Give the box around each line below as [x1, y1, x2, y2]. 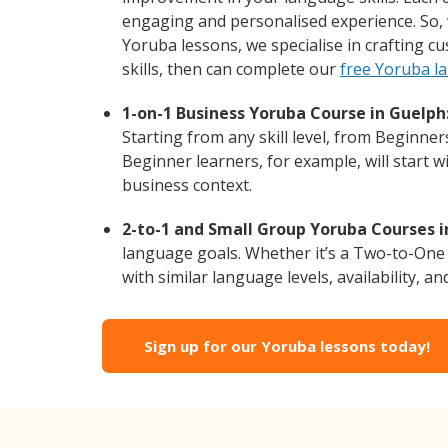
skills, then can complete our [122, 57, 340, 80]
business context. [122, 173, 252, 196]
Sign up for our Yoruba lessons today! [144, 335, 430, 356]
